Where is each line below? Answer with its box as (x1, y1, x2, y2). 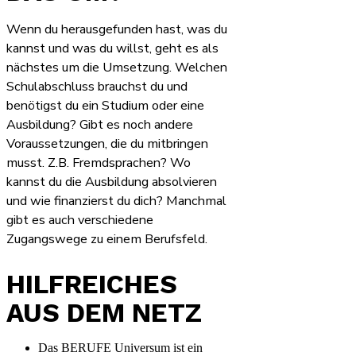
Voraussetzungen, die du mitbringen (6, 134, 208, 153)
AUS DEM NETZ (6, 297, 202, 329)
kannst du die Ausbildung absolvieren (6, 172, 217, 191)
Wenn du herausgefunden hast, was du (6, 20, 227, 38)
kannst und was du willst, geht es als (6, 39, 219, 57)
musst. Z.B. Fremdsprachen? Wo (6, 153, 191, 172)
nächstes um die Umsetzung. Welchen (6, 58, 227, 76)
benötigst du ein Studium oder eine (6, 96, 204, 114)
